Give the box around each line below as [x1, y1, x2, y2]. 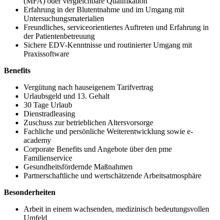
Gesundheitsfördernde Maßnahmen [24, 163, 133, 171]
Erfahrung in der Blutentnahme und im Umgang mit [24, 5, 184, 14]
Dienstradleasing [24, 110, 75, 118]
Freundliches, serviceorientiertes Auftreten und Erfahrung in [24, 23, 209, 32]
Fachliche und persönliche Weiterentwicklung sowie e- [24, 127, 193, 136]
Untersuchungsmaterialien [24, 14, 104, 23]
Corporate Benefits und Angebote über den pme [24, 145, 172, 154]
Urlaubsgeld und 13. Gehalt [24, 92, 110, 101]
